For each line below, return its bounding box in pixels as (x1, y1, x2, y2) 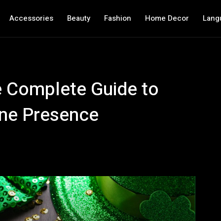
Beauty (67, 13, 90, 24)
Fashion (104, 13, 131, 24)
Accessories (9, 13, 53, 24)
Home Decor (145, 13, 189, 24)
